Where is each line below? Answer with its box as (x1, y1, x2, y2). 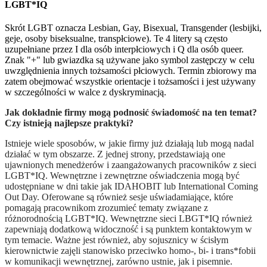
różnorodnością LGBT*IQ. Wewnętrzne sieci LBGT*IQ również (5, 213, 252, 224)
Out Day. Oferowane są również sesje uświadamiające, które (5, 192, 233, 203)
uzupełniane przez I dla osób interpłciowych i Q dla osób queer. (5, 44, 244, 55)
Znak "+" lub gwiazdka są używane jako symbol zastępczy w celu (5, 55, 254, 66)
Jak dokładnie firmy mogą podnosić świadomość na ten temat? (5, 107, 257, 118)
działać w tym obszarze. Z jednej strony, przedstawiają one (5, 149, 225, 160)
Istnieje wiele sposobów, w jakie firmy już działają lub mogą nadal (5, 138, 254, 149)
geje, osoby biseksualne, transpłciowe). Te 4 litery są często (5, 33, 228, 44)
